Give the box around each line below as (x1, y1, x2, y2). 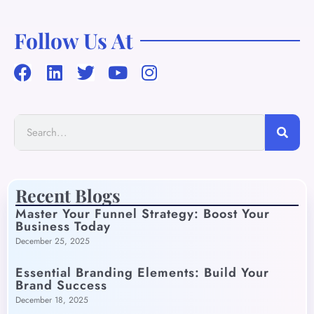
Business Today (15, 217, 111, 236)
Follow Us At (14, 27, 133, 55)
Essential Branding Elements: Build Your (15, 264, 269, 282)
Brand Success (15, 276, 107, 295)
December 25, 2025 (15, 235, 90, 248)
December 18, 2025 (15, 294, 88, 307)
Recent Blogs (15, 184, 121, 207)
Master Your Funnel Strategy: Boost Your (15, 205, 270, 224)
